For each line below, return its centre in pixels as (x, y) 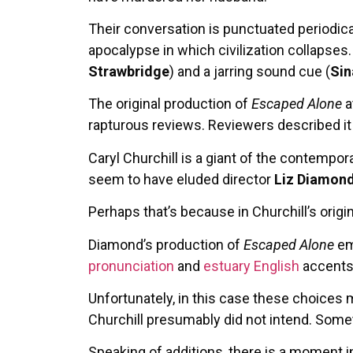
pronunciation (131, 266)
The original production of (170, 104)
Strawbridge (129, 71)
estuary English (251, 266)
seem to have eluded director (181, 179)
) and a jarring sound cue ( (250, 71)
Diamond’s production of (166, 244)
